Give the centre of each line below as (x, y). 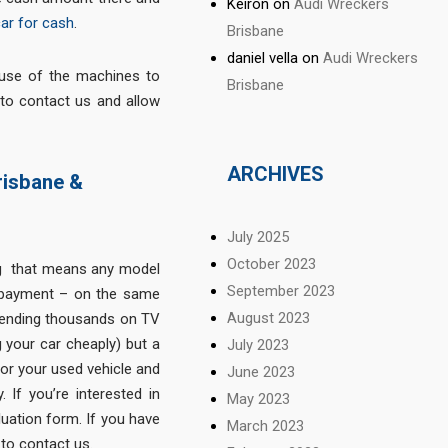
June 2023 (261, 371)
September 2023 (281, 290)
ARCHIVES (276, 174)
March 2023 (266, 425)
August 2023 (269, 317)
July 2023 (258, 344)
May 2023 (259, 398)
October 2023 (272, 263)
